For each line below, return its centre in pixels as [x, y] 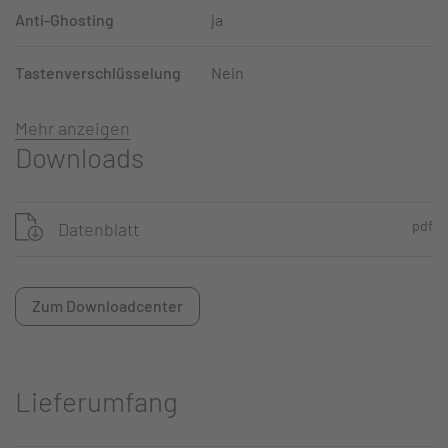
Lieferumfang [96, 400]
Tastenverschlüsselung [98, 72]
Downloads [79, 156]
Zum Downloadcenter [107, 306]
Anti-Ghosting [64, 19]
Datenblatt [98, 229]
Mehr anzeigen [72, 127]
